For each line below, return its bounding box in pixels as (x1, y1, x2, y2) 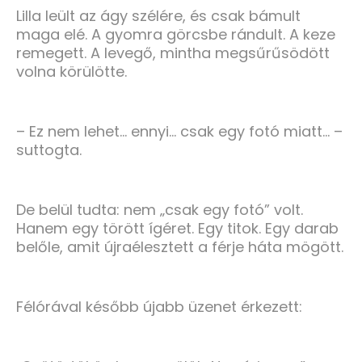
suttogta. (16, 139, 82, 160)
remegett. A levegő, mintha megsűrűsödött (16, 42, 330, 63)
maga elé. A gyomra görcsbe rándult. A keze (16, 23, 335, 44)
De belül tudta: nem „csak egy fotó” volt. (16, 199, 303, 220)
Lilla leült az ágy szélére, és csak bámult (16, 5, 301, 26)
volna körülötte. (16, 61, 127, 82)
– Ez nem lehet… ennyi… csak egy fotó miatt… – (16, 120, 343, 141)
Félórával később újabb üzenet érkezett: (16, 296, 302, 317)
